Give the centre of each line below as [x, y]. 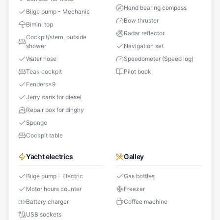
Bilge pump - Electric [55, 176]
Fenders [37, 84]
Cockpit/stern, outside [56, 37]
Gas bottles [139, 176]
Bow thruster [141, 21]
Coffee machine [146, 202]
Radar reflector [144, 33]
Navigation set [144, 46]
